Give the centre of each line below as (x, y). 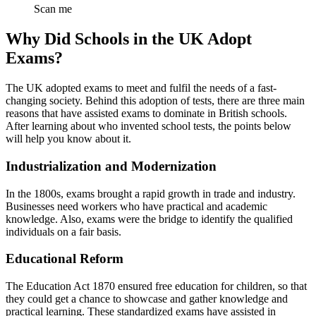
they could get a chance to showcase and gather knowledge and (147, 299)
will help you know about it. (68, 139)
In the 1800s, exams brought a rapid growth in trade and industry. (151, 193)
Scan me (53, 9)
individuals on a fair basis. (63, 231)
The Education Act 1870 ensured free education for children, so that (156, 286)
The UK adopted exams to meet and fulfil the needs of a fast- (141, 88)
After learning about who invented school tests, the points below (148, 126)
